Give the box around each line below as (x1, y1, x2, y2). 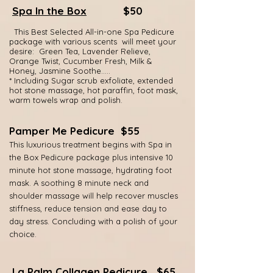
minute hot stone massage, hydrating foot (9, 165, 172, 175)
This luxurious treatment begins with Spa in (9, 140, 172, 149)
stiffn (9, 204, 28, 213)
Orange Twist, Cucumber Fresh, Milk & (9, 56, 152, 66)
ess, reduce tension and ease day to (28, 204, 167, 213)
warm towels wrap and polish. (9, 95, 125, 105)
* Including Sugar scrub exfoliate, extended (9, 76, 173, 85)
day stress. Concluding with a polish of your (9, 216, 177, 226)
